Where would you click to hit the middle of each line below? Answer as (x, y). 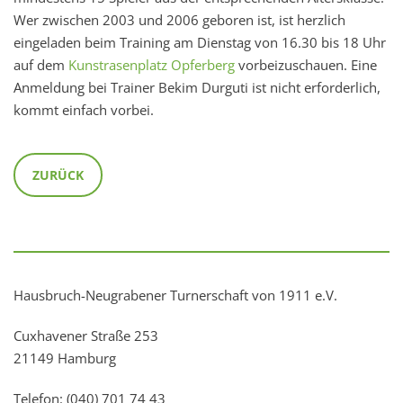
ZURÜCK (58, 175)
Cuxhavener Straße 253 (86, 335)
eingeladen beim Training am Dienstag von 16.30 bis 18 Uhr (200, 42)
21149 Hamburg (65, 358)
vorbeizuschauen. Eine (306, 64)
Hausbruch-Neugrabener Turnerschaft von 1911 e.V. (175, 295)
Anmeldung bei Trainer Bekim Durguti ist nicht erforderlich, (197, 87)
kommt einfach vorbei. (84, 109)
